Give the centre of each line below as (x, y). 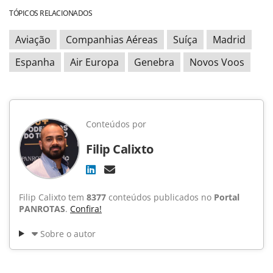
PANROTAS (42, 208)
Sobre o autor (68, 233)
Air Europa (94, 62)
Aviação (33, 39)
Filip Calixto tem (53, 197)
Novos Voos (217, 62)
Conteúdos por (116, 124)
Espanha (35, 62)
